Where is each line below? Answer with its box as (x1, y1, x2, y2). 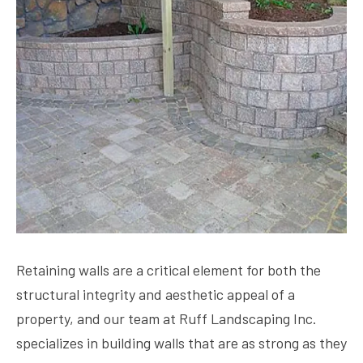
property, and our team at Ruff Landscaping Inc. (16, 310, 317, 327)
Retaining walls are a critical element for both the (16, 261, 321, 279)
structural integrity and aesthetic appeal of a (16, 285, 295, 303)
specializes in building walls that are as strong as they (16, 334, 347, 352)
